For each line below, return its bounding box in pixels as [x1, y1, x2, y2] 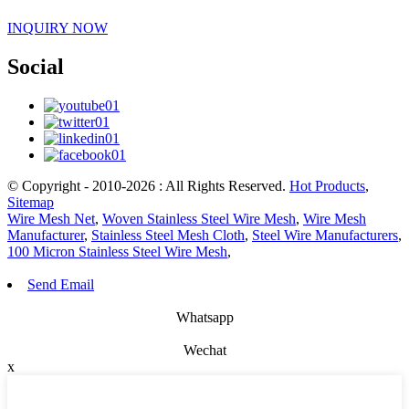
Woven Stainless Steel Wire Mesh [102, 210, 296, 226]
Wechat [183, 341, 226, 358]
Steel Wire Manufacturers [252, 226, 398, 243]
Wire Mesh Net [7, 210, 95, 226]
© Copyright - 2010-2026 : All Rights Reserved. [7, 177, 289, 194]
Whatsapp [175, 309, 234, 325]
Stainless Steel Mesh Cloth [91, 226, 245, 243]
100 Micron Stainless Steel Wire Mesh [7, 243, 227, 259]
